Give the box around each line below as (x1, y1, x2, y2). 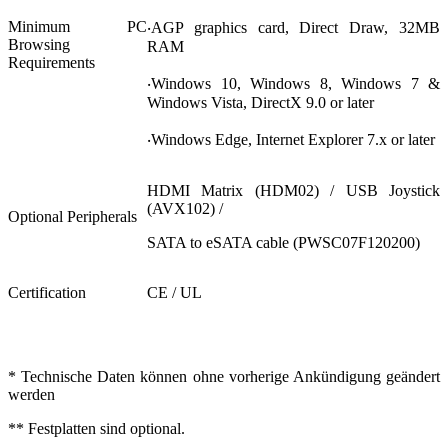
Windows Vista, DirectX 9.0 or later (147, 93, 378, 111)
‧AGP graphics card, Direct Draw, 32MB (147, 18, 440, 36)
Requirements (8, 53, 95, 71)
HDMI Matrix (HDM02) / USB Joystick (147, 181, 440, 199)
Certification (8, 283, 86, 301)
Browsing (8, 35, 70, 53)
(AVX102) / (147, 199, 223, 217)
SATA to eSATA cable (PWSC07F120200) (147, 233, 420, 251)
